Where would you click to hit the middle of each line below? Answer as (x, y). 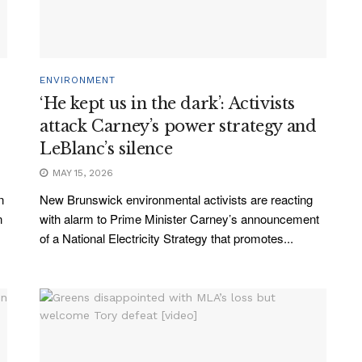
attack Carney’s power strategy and (178, 126)
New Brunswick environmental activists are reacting (176, 199)
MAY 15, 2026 (81, 173)
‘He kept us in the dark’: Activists (168, 103)
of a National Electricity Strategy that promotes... (166, 238)
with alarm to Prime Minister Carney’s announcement (179, 218)
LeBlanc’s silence (106, 148)
